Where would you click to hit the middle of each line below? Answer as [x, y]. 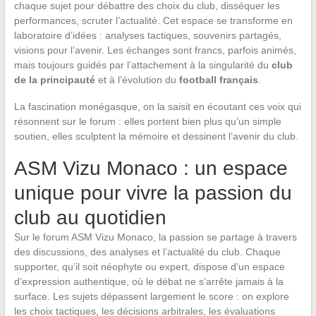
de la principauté [54, 79]
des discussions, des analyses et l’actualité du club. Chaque [147, 251]
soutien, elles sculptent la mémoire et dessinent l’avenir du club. [156, 136]
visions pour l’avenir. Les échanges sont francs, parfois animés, [155, 50]
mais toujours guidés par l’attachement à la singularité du [142, 65]
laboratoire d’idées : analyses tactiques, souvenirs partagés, [147, 35]
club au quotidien [90, 217]
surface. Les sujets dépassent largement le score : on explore [151, 296]
